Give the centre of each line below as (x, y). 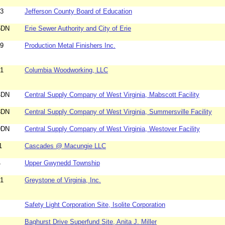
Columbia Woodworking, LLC (66, 70)
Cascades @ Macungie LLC (65, 146)
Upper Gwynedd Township (62, 163)
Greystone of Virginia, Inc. (63, 180)
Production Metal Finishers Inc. (70, 46)
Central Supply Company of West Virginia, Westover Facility (112, 129)
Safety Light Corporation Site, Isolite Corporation (95, 205)
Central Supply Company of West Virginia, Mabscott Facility (112, 95)
